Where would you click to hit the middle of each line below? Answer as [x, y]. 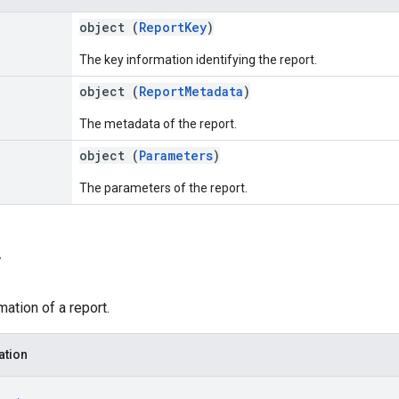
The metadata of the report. [158, 123]
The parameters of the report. [163, 187]
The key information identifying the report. [198, 59]
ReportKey [173, 27]
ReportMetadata [191, 91]
